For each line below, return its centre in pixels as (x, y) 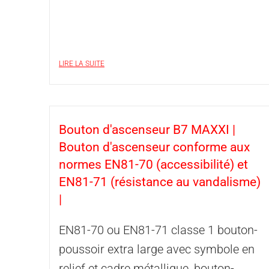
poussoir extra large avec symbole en (157, 249)
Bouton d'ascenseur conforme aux (154, 147)
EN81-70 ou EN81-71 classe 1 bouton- (158, 230)
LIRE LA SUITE (82, 64)
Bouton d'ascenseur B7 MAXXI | (147, 130)
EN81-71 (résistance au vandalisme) (160, 182)
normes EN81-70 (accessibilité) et (153, 165)
